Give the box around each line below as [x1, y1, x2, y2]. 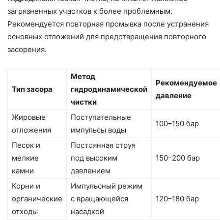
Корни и [12, 181, 40, 191]
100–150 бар [156, 119, 199, 129]
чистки [71, 97, 97, 107]
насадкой [71, 207, 104, 217]
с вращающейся [71, 194, 128, 204]
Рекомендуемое [156, 78, 217, 88]
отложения [12, 125, 51, 135]
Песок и [12, 140, 40, 150]
